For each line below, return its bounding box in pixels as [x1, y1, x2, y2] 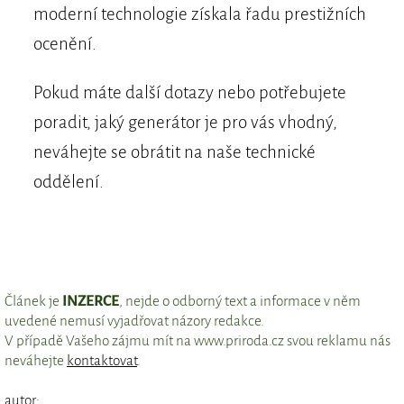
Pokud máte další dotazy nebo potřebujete [32, 82, 346, 102]
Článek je [5, 292, 62, 308]
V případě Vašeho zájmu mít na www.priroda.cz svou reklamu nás [5, 332, 390, 348]
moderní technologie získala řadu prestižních [32, 4, 366, 23]
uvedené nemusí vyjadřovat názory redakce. [5, 312, 264, 328]
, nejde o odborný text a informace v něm [119, 292, 361, 308]
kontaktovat [67, 352, 137, 368]
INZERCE [62, 292, 119, 308]
